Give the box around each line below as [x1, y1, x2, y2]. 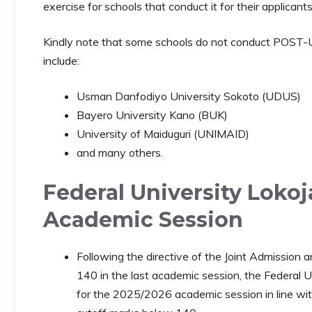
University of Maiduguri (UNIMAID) [77, 127, 249, 141]
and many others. [77, 146, 163, 160]
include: [43, 54, 79, 68]
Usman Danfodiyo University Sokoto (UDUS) [77, 89, 301, 104]
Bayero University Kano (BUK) [77, 108, 228, 123]
